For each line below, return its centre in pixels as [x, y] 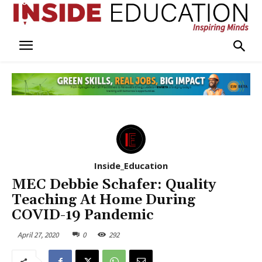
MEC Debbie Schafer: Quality [114, 185]
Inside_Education [131, 165]
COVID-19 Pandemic [83, 215]
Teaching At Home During [104, 200]
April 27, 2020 [38, 235]
